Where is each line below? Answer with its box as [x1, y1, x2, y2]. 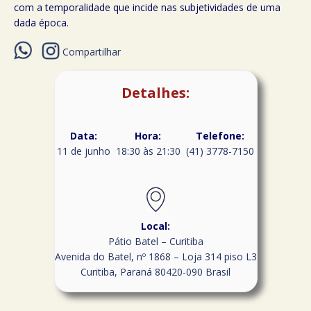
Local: [141, 219, 170, 233]
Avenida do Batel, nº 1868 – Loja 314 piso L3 [54, 250, 257, 264]
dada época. [14, 16, 69, 30]
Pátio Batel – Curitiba [108, 235, 203, 249]
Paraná [120, 265, 152, 279]
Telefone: [195, 129, 244, 143]
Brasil [205, 265, 230, 279]
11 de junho [57, 144, 111, 158]
